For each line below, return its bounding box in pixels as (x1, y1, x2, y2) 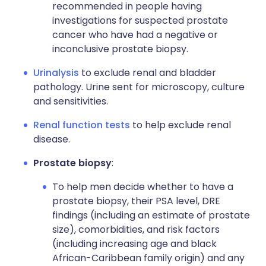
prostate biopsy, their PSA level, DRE (52, 194, 220, 208)
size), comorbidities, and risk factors (52, 223, 220, 236)
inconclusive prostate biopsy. (52, 42, 188, 56)
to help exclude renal (130, 118, 231, 132)
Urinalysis (33, 66, 79, 80)
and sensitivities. (33, 94, 108, 108)
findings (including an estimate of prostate (52, 208, 250, 222)
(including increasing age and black (52, 237, 217, 251)
